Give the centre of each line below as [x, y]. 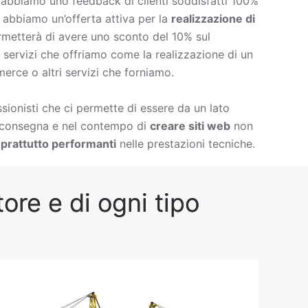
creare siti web [190, 126]
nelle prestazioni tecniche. [186, 144]
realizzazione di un [204, 54]
